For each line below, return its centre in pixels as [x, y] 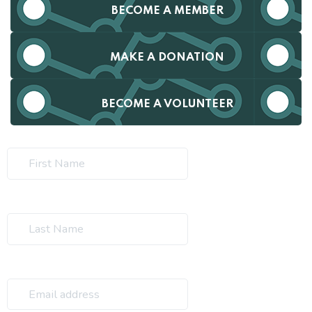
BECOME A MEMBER [167, 11]
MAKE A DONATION [167, 57]
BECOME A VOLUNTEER [167, 104]
